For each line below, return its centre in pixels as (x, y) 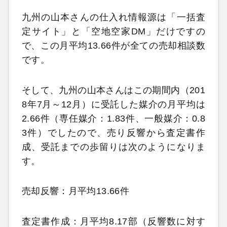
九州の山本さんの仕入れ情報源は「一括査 (113, 17)
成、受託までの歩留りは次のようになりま (113, 147)
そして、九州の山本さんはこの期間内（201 (113, 90)
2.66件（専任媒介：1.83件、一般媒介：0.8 (113, 118)
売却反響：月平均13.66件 (75, 191)
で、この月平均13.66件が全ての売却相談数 (113, 46)
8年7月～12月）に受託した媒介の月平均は (113, 104)
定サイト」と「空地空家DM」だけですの (113, 32)
